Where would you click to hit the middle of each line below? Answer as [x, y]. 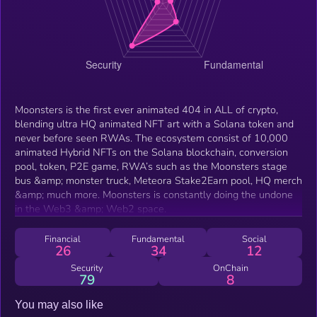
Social [254, 239]
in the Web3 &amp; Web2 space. [91, 208]
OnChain [230, 268]
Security [87, 268]
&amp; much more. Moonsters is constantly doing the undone [154, 194]
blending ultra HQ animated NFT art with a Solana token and [154, 123]
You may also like [59, 304]
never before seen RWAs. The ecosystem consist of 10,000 [151, 138]
